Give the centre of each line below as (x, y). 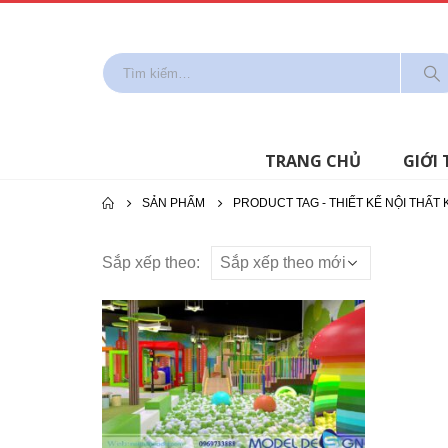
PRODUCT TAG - (281, 203)
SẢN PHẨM (173, 203)
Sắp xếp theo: (151, 262)
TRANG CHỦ (312, 161)
